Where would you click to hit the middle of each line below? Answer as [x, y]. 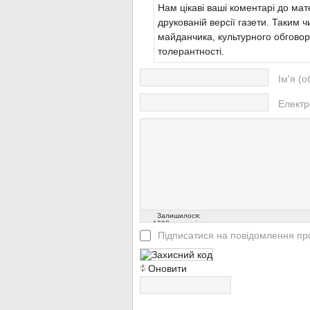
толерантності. [191, 51]
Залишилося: [179, 215]
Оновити [167, 268]
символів [185, 223]
